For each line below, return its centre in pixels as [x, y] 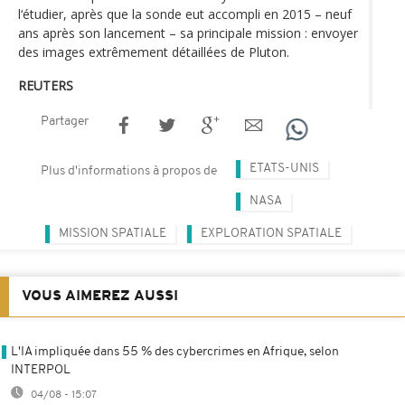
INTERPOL [41, 370]
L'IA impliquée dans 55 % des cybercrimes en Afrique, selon [175, 352]
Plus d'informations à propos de [129, 171]
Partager [65, 121]
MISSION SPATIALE [113, 233]
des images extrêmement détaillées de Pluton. [154, 52]
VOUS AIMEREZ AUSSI [100, 296]
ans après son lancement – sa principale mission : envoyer [188, 33]
